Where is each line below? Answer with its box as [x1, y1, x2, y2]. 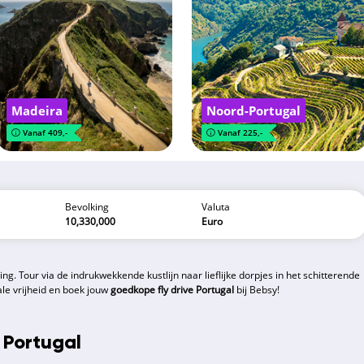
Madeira [11, 102, 63, 119]
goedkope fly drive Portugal [110, 283, 234, 297]
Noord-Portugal [206, 102, 301, 119]
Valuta [201, 200, 230, 214]
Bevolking [65, 200, 109, 214]
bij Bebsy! [234, 283, 279, 297]
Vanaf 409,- [23, 127, 68, 138]
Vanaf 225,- [218, 127, 263, 138]
